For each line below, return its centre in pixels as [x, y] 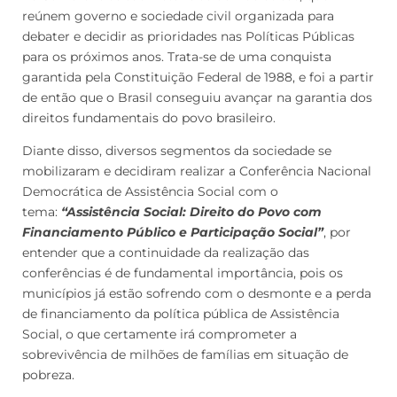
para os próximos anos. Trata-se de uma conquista [177, 56]
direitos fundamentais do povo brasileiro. [149, 117]
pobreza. [48, 374]
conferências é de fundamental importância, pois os [183, 272]
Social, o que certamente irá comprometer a [160, 334]
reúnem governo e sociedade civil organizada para [178, 16]
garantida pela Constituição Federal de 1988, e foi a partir [198, 77]
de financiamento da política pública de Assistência [181, 313]
